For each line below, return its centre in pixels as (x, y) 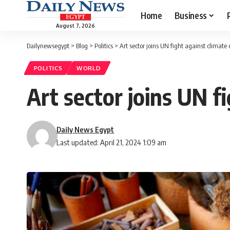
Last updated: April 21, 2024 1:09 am (112, 142)
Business (190, 15)
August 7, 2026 (75, 25)
